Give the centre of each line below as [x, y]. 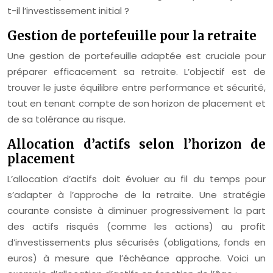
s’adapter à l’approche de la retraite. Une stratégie [136, 195]
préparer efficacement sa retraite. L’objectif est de [136, 72]
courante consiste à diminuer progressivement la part [136, 211]
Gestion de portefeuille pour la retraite [132, 36]
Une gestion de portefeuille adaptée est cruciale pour [136, 56]
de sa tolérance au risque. [66, 119]
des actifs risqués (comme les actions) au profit [136, 227]
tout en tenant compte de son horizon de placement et [136, 104]
